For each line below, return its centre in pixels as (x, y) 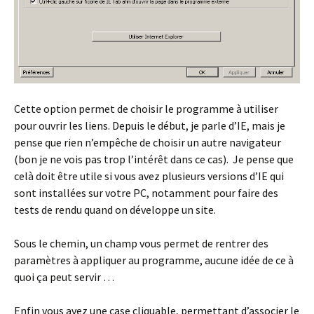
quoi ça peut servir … (64, 277)
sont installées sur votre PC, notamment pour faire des (146, 193)
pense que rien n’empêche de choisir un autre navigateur (148, 143)
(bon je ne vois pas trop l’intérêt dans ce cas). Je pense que (154, 159)
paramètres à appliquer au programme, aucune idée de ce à (154, 260)
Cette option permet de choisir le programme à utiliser (146, 109)
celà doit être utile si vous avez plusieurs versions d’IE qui (149, 176)
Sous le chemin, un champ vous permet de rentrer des (141, 244)
